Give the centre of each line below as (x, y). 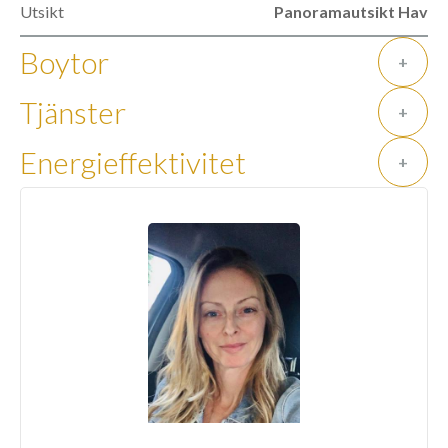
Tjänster (73, 111)
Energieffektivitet (133, 161)
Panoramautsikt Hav (351, 11)
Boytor (64, 61)
